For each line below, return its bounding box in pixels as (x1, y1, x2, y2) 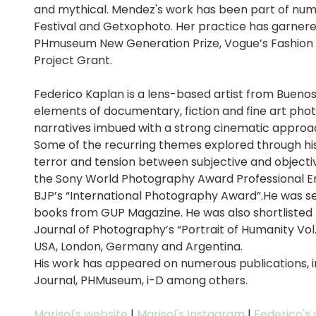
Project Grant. (34, 52, 112, 68)
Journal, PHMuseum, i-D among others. (34, 272, 248, 288)
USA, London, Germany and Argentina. (34, 238, 243, 255)
